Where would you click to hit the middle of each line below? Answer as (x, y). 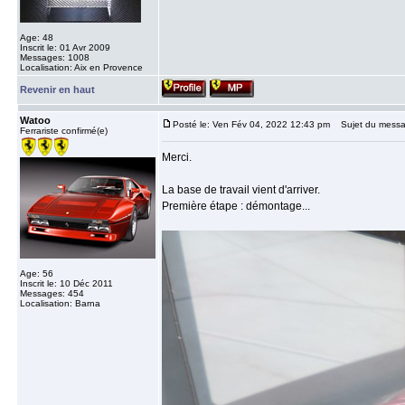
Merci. (177, 157)
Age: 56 (37, 273)
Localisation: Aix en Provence (81, 67)
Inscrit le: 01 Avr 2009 (65, 47)
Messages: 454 (52, 293)
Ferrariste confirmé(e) (64, 131)
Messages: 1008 (55, 57)
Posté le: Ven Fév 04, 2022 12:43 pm (251, 124)
